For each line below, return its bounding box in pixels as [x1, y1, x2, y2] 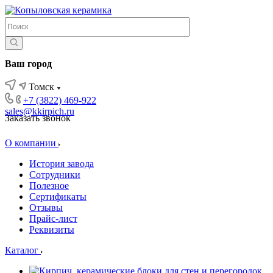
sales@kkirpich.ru [5, 106, 74, 116]
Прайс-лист [29, 213, 77, 224]
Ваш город [5, 58, 52, 69]
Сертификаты [29, 191, 87, 202]
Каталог [5, 245, 41, 255]
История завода [29, 158, 94, 169]
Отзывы [29, 202, 63, 213]
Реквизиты [29, 224, 74, 235]
